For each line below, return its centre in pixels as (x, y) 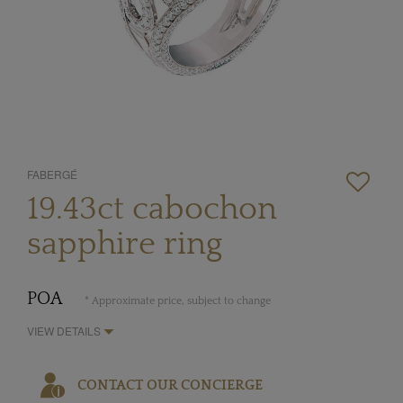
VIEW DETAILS (65, 330)
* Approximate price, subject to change (178, 300)
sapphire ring (125, 243)
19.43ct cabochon (152, 208)
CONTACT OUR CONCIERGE (170, 385)
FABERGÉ (52, 174)
